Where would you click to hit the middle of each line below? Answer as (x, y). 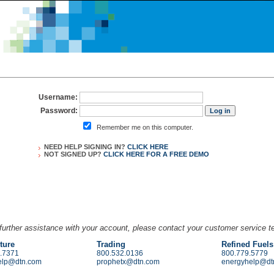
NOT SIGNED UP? (74, 154)
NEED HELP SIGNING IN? (86, 147)
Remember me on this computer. (145, 127)
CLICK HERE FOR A (136, 154)
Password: (59, 111)
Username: (58, 97)
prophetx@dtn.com (128, 262)
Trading (111, 244)
